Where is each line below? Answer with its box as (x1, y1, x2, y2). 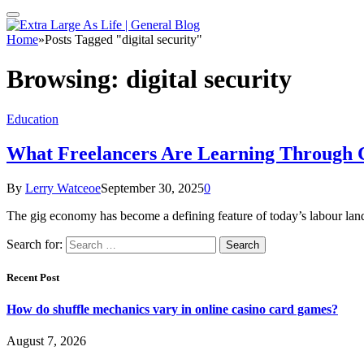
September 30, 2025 (101, 180, 204, 195)
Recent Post (6, 271, 59, 284)
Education (6, 111, 58, 126)
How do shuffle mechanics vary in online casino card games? (6, 302, 338, 317)
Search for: (6, 236, 63, 251)
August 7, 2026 (6, 334, 86, 349)
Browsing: (6, 64, 126, 94)
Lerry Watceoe (25, 180, 101, 195)
